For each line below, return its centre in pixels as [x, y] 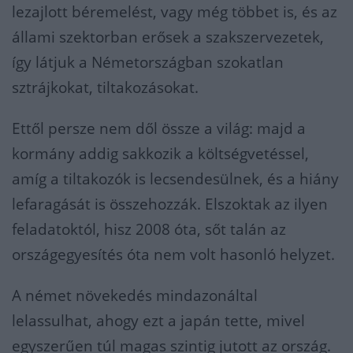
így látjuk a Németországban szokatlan [148, 63]
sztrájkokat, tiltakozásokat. [105, 88]
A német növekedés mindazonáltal [135, 296]
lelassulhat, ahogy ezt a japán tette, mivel [158, 321]
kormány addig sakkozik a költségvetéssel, [160, 154]
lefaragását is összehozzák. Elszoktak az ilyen [170, 204]
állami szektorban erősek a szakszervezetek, [168, 37]
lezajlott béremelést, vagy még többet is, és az [175, 12]
